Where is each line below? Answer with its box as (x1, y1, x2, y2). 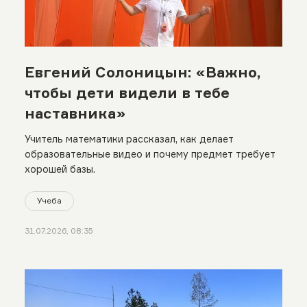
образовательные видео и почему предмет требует (24, 147, 275, 160)
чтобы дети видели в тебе (24, 83, 230, 101)
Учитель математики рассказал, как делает (24, 132, 234, 145)
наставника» (24, 103, 125, 122)
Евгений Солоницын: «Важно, (24, 62, 261, 81)
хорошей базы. (24, 162, 95, 175)
